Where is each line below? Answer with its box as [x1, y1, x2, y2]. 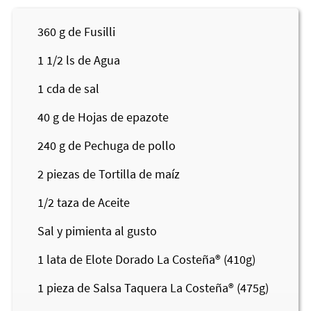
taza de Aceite [57, 194, 130, 210]
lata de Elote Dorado [47, 251, 157, 267]
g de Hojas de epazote [53, 108, 169, 125]
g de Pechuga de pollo [59, 137, 176, 153]
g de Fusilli [59, 23, 115, 40]
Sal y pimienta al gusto [37, 222, 157, 239]
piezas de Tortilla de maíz [47, 165, 180, 182]
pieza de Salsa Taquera [47, 279, 170, 296]
